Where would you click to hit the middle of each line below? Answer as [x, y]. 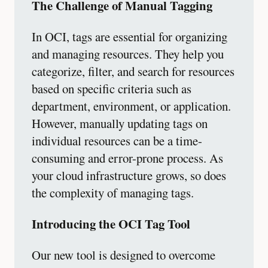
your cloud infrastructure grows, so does [129, 176]
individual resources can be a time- [117, 141]
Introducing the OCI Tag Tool [111, 223]
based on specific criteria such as [112, 89]
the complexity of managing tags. [113, 193]
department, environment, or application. [131, 106]
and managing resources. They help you [128, 54]
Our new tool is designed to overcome [124, 255]
